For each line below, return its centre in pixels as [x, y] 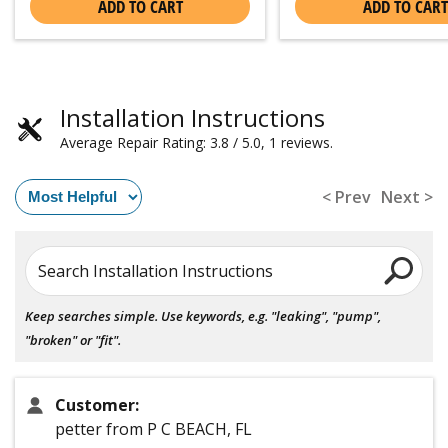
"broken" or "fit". [73, 339]
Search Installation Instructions [155, 270]
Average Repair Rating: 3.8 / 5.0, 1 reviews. [196, 142]
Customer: [97, 404]
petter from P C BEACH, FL [153, 428]
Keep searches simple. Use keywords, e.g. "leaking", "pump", [203, 315]
